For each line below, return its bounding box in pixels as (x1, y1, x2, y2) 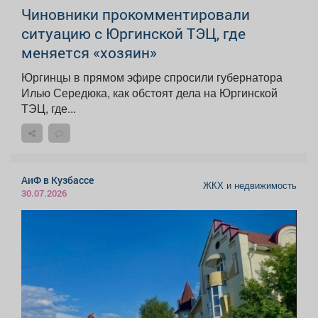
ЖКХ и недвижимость (203, 179, 297, 192)
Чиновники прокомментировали (21, 4, 250, 25)
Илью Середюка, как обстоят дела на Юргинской (21, 84, 278, 102)
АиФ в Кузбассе (21, 173, 94, 187)
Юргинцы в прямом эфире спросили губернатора (21, 69, 283, 86)
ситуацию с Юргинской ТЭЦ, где (21, 23, 246, 44)
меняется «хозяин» (21, 43, 157, 63)
